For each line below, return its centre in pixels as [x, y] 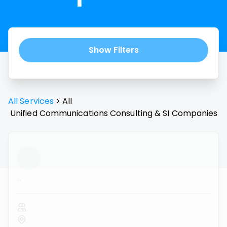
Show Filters [113, 50]
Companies [194, 113]
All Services [31, 101]
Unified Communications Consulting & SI [90, 113]
